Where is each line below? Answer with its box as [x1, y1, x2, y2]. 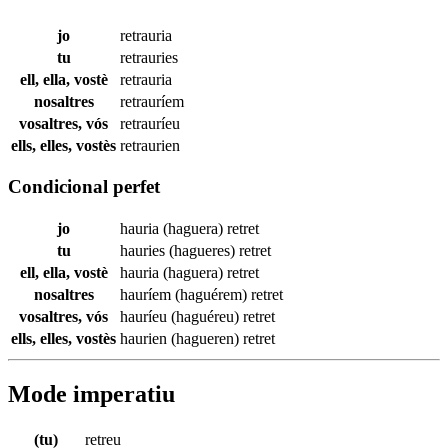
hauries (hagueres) [120, 242, 239, 260]
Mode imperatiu [8, 381, 175, 407]
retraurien [120, 136, 180, 154]
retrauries [120, 48, 178, 66]
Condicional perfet [8, 176, 160, 198]
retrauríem [120, 92, 184, 110]
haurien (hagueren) [120, 330, 243, 348]
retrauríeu [120, 114, 180, 132]
